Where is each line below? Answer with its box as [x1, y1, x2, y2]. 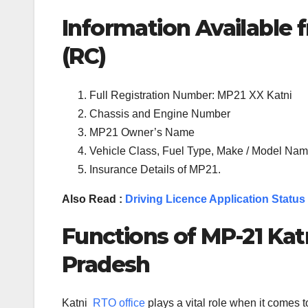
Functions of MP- [62, 222, 243, 250]
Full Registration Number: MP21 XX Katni [89, 89, 292, 101]
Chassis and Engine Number [89, 107, 230, 120]
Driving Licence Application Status [125, 192, 305, 205]
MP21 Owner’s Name [89, 126, 195, 138]
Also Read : [62, 192, 125, 205]
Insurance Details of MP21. [89, 163, 221, 175]
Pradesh [62, 250, 150, 278]
